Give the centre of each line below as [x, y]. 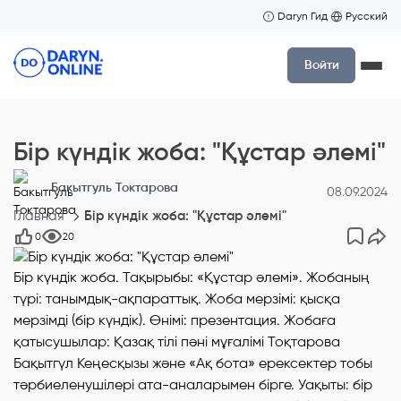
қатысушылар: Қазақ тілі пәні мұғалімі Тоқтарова [177, 341]
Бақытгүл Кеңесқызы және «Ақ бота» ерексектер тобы [193, 363]
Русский [367, 16]
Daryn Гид [303, 16]
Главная [39, 216]
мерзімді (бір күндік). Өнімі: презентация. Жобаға [175, 320]
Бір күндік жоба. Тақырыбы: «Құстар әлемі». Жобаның [192, 277]
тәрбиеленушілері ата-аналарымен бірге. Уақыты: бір [193, 384]
